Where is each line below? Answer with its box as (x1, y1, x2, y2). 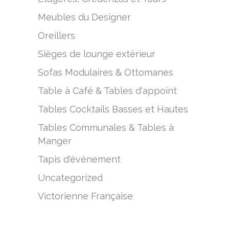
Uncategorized (38, 172, 103, 183)
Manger (38, 135, 72, 146)
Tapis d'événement (38, 154, 121, 165)
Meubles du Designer (38, 12, 131, 22)
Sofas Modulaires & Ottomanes (38, 67, 173, 78)
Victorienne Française (38, 191, 133, 201)
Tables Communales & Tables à (38, 122, 174, 133)
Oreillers (38, 30, 75, 41)
